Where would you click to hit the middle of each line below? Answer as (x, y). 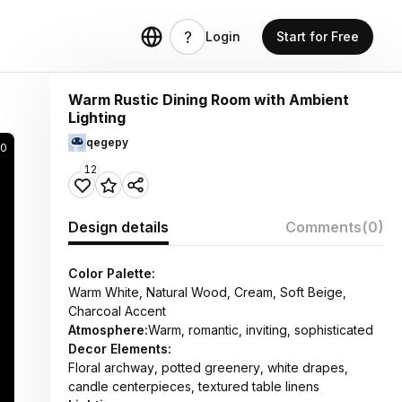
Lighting (97, 118)
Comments (323, 227)
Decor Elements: (120, 349)
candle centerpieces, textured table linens (194, 386)
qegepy (107, 142)
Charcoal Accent (117, 311)
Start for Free (318, 36)
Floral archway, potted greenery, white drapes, (208, 367)
